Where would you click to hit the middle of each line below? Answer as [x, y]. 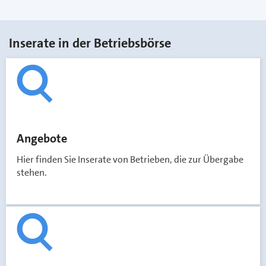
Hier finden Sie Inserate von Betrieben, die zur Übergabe [130, 159]
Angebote [42, 138]
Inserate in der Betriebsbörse [90, 43]
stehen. [32, 172]
